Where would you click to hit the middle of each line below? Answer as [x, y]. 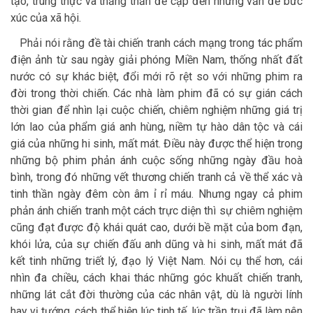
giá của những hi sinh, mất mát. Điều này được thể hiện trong [156, 144]
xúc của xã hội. [46, 18]
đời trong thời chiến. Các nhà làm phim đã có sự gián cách [156, 94]
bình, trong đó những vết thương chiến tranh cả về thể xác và [156, 177]
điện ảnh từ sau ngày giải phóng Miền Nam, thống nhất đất [156, 60]
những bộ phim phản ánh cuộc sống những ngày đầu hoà [156, 161]
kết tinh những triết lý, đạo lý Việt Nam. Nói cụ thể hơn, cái [156, 261]
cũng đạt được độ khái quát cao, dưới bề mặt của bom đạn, [156, 228]
